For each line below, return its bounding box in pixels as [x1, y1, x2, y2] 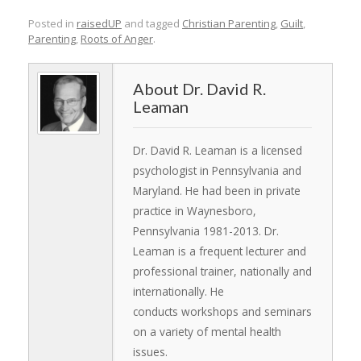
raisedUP [77, 15, 122, 31]
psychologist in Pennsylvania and [133, 162, 301, 178]
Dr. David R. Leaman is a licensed [133, 142, 302, 158]
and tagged [122, 15, 182, 31]
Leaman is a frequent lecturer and [133, 243, 306, 259]
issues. [133, 343, 168, 359]
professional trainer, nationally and [133, 263, 312, 279]
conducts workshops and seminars [133, 303, 312, 319]
